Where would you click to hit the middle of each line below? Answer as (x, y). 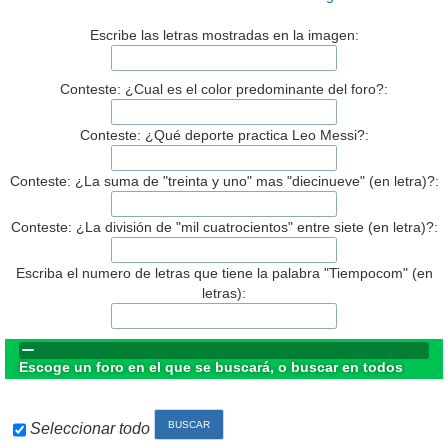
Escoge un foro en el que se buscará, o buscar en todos (211, 366)
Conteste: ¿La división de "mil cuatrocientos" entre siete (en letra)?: (224, 226)
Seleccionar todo (90, 429)
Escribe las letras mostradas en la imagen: (224, 35)
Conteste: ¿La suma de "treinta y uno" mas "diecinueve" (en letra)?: (224, 180)
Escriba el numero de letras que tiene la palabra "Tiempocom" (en (224, 272)
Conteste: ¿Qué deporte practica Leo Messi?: (224, 134)
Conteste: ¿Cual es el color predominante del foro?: (224, 89)
